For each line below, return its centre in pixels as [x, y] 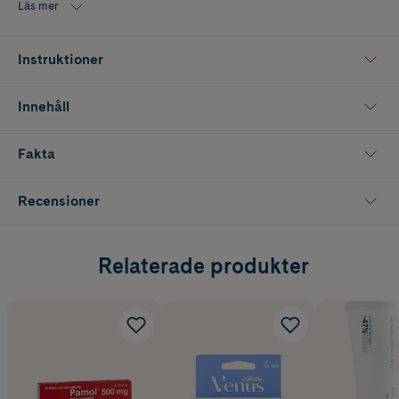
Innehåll [44, 106]
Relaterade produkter [203, 265]
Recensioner [59, 200]
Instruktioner [61, 59]
